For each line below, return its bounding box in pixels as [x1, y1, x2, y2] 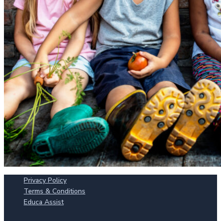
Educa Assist [24, 197, 64, 207]
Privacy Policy [24, 175, 67, 185]
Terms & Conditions [24, 186, 85, 196]
